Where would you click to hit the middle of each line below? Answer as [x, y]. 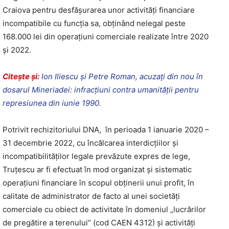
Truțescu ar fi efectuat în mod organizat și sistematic [97, 169]
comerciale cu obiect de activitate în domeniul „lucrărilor [104, 209]
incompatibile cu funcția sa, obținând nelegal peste [94, 23]
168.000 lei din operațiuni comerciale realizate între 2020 [106, 36]
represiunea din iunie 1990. [52, 103]
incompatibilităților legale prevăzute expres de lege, [96, 156]
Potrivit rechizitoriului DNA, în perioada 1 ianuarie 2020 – [106, 129]
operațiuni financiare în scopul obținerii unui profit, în [98, 182]
